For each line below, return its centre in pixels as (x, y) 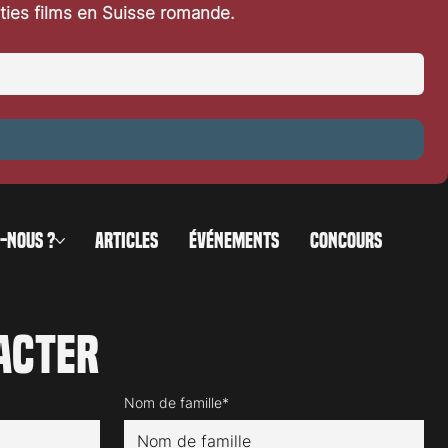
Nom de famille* (176, 402)
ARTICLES (127, 240)
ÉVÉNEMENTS (234, 240)
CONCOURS (346, 240)
